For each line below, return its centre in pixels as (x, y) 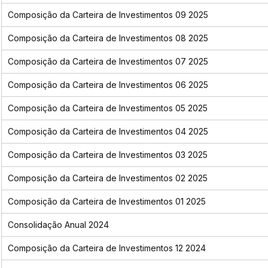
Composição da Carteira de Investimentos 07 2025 (108, 62)
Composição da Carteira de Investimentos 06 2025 (108, 85)
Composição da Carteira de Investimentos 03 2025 (107, 155)
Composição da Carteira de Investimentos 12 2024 (106, 248)
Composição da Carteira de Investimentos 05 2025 (107, 108)
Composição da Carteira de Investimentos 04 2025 (108, 132)
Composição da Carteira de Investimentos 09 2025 (108, 15)
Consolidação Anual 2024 (58, 225)
